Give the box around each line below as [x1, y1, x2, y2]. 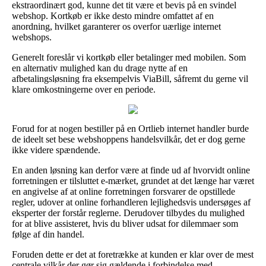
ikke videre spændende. [12, 144, 100, 155]
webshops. [12, 31, 52, 42]
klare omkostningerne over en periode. [12, 84, 156, 94]
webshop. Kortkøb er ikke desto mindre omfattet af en [12, 10, 214, 21]
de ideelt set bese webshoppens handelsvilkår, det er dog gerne [12, 134, 245, 144]
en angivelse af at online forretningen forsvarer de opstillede [12, 186, 235, 197]
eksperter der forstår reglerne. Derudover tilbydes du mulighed [12, 207, 245, 218]
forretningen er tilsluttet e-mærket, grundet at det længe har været [12, 175, 254, 186]
